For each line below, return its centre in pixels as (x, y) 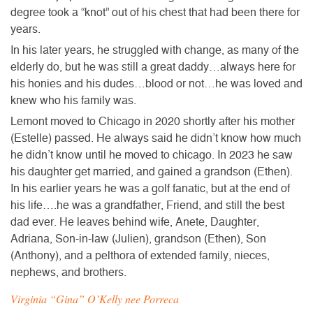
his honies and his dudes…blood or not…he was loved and (156, 83)
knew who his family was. (73, 100)
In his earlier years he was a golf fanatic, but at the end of (150, 188)
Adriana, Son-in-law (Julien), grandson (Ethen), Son (138, 239)
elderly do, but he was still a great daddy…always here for (153, 67)
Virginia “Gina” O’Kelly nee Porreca (95, 298)
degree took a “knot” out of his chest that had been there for (155, 12)
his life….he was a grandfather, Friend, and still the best (147, 205)
